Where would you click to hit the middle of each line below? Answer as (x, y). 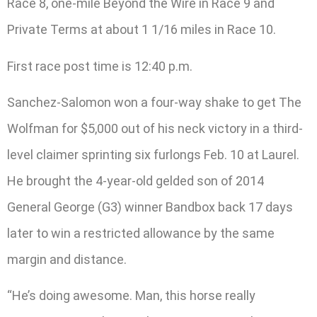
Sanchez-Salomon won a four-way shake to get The (154, 103)
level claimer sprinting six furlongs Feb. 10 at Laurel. (153, 155)
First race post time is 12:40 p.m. (100, 66)
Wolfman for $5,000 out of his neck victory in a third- (155, 129)
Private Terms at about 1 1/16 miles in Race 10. (142, 30)
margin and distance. (67, 260)
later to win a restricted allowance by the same (141, 234)
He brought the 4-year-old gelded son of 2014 (136, 181)
